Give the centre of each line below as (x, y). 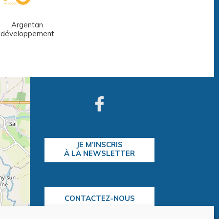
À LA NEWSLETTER (99, 153)
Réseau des (164, 24)
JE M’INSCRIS (99, 144)
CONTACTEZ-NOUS (99, 198)
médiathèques (164, 33)
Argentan (27, 24)
